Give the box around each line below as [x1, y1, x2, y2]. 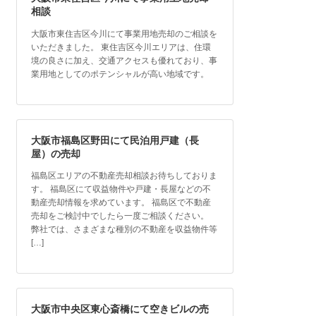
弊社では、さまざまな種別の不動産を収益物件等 [31, 224, 218, 235]
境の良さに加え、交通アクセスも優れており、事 [31, 55, 218, 66]
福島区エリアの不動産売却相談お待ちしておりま [31, 171, 218, 181]
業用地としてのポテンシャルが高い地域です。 [31, 68, 209, 79]
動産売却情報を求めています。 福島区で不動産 [31, 197, 212, 208]
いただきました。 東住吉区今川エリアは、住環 [31, 42, 212, 52]
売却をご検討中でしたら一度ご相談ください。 [31, 211, 209, 221]
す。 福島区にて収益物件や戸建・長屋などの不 [31, 184, 212, 195]
